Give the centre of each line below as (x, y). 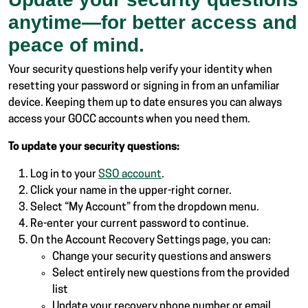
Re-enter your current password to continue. (140, 224)
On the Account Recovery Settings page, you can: (151, 240)
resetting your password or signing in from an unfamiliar (144, 86)
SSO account (130, 174)
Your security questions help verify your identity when (140, 70)
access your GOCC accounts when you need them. (129, 119)
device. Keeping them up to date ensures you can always (145, 103)
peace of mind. (76, 45)
